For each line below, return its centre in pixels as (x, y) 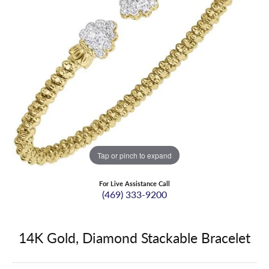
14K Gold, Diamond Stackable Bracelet (134, 238)
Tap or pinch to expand (134, 155)
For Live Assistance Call (134, 184)
